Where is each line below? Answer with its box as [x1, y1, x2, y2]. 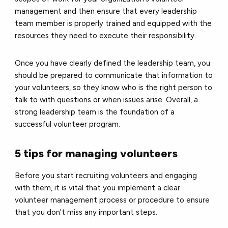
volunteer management [15, 195, 98, 205]
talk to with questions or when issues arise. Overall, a [15, 95, 198, 104]
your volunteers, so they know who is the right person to [15, 82, 213, 92]
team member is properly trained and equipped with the [15, 18, 212, 28]
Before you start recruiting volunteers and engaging [15, 170, 197, 180]
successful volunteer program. [15, 119, 123, 129]
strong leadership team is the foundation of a [15, 107, 175, 117]
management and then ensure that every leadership [15, 6, 197, 16]
